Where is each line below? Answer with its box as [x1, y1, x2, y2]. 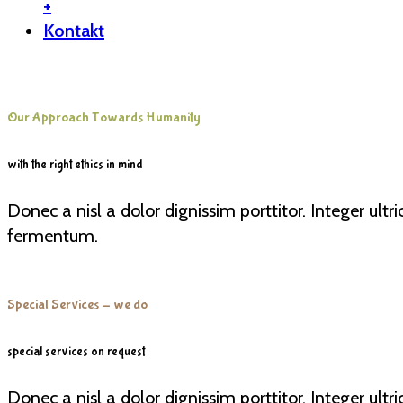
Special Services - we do [7, 296, 148, 314]
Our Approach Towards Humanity [7, 109, 201, 127]
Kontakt [43, 20, 104, 41]
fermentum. [7, 225, 98, 247]
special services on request [7, 344, 145, 359]
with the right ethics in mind [7, 157, 143, 172]
